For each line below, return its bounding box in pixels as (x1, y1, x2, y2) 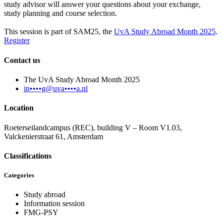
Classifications (4, 151, 52, 160)
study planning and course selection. (4, 9, 117, 18)
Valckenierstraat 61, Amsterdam (4, 132, 103, 141)
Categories (4, 171, 34, 179)
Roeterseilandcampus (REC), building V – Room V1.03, (4, 123, 182, 132)
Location (4, 104, 34, 112)
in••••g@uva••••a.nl (24, 84, 88, 93)
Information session (24, 199, 85, 208)
